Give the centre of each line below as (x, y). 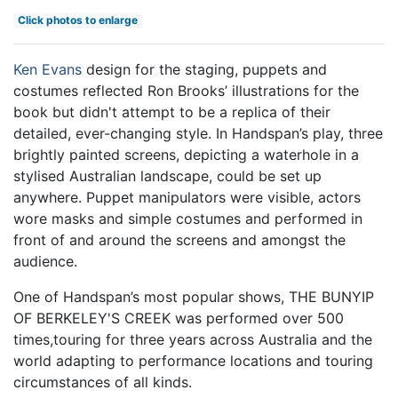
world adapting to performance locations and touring (193, 361)
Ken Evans (48, 69)
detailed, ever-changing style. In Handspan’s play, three (198, 133)
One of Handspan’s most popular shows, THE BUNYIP (194, 297)
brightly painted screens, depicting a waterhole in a (186, 155)
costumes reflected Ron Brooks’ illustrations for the (186, 91)
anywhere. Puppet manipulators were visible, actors (187, 197)
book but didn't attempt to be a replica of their (172, 112)
